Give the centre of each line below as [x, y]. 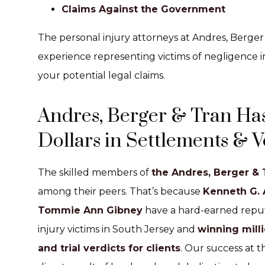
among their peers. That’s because [120, 191]
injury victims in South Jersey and [118, 229]
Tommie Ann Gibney [90, 210]
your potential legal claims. [101, 75]
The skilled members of [95, 172]
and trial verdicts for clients [109, 248]
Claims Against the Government [143, 9]
